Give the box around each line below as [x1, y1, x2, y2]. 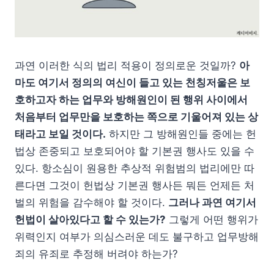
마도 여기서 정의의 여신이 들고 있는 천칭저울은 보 [15, 76, 250, 89]
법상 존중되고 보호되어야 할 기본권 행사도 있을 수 [15, 145, 254, 158]
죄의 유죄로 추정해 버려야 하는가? [15, 248, 178, 261]
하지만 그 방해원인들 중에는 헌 [106, 128, 256, 141]
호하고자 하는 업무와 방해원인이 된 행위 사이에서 [15, 94, 248, 106]
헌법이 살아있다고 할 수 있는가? [15, 213, 166, 226]
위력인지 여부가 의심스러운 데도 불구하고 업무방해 [15, 231, 259, 243]
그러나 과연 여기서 [168, 196, 256, 209]
